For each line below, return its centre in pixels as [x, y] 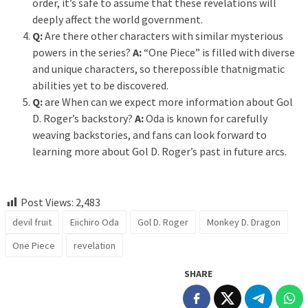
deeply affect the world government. [118, 19]
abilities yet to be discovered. [100, 85]
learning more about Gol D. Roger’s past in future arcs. [159, 151]
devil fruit [32, 222]
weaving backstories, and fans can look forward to [150, 134]
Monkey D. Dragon [244, 222]
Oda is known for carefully [206, 118]
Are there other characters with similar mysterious [163, 35]
